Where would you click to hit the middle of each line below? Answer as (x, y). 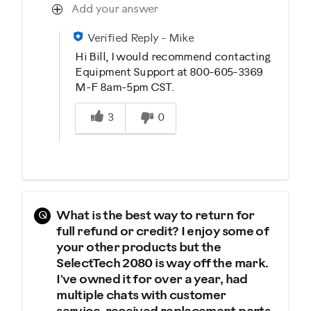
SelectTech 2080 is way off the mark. (162, 264)
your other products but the (139, 248)
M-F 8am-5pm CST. (125, 87)
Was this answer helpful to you (152, 102)
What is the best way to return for (155, 216)
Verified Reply (123, 38)
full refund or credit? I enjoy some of (162, 232)
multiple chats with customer (141, 296)
